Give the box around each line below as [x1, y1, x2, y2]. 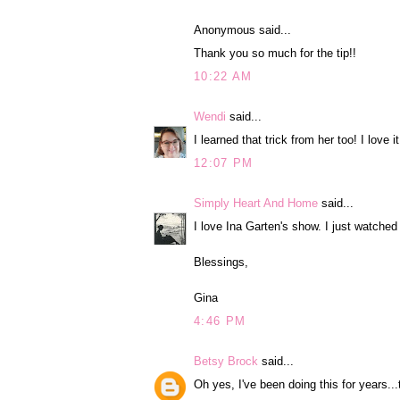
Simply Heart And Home [194, 196, 318, 210]
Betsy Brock [194, 354, 258, 368]
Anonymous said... [194, 22, 291, 37]
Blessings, [194, 255, 248, 270]
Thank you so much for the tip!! [194, 46, 356, 61]
